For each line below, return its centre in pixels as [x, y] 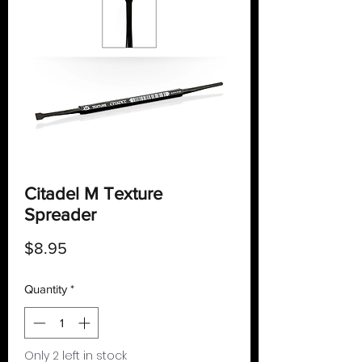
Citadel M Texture [93, 194]
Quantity [46, 289]
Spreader [60, 215]
